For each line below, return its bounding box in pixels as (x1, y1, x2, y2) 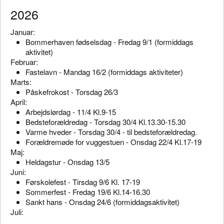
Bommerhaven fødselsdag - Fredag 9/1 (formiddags (25, 36, 193, 47)
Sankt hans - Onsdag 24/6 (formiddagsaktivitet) (25, 196, 179, 207)
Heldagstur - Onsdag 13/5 (25, 156, 109, 167)
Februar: (10, 56, 40, 67)
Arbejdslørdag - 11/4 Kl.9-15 (25, 106, 116, 117)
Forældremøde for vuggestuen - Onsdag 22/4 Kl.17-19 (25, 136, 201, 147)
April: (10, 96, 27, 107)
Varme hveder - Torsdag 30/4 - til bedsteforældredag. (25, 126, 199, 137)
